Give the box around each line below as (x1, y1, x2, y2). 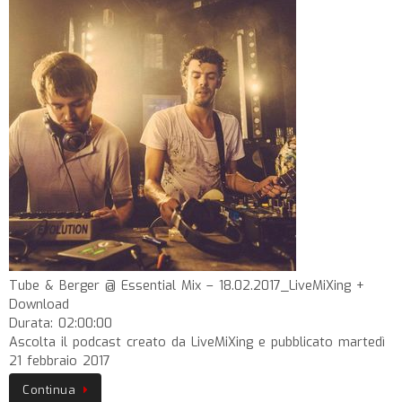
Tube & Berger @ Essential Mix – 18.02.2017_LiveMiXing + (9, 277, 364, 294)
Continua (22, 382, 75, 398)
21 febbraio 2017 (9, 353, 110, 370)
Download (9, 296, 69, 313)
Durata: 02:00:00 (9, 315, 112, 332)
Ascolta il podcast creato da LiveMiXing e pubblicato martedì (9, 334, 385, 351)
